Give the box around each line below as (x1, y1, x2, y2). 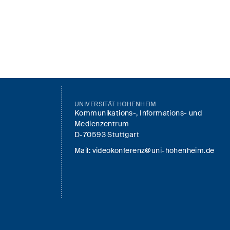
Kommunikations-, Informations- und (74, 108, 202, 118)
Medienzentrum (74, 119, 129, 128)
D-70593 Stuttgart (74, 130, 140, 139)
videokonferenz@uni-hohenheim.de (92, 146, 215, 155)
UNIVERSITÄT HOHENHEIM (74, 100, 157, 108)
